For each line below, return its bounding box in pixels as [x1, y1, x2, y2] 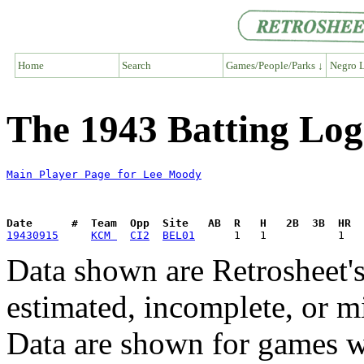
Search [122, 58, 151, 71]
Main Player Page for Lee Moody [6, 168, 201, 181]
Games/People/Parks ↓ [225, 58, 323, 71]
